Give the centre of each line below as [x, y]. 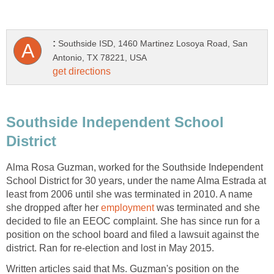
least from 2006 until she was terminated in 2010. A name [129, 194]
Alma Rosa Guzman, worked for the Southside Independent [135, 167]
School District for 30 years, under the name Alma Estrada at [136, 180]
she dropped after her [54, 207]
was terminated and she [207, 207]
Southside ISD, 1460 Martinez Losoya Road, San [153, 43]
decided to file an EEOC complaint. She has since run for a [133, 221]
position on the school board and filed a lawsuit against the [133, 234]
